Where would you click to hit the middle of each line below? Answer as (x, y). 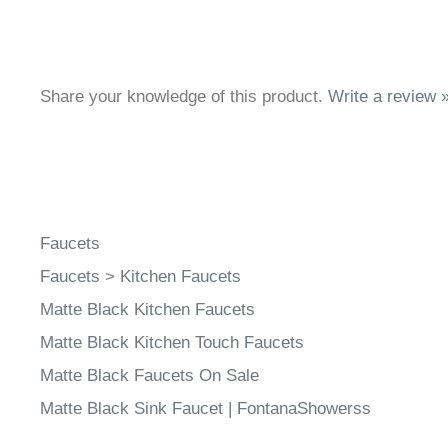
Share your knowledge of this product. (184, 101)
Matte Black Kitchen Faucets (147, 314)
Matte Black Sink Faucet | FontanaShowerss (205, 413)
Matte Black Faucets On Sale (149, 380)
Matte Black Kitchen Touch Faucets (172, 347)
